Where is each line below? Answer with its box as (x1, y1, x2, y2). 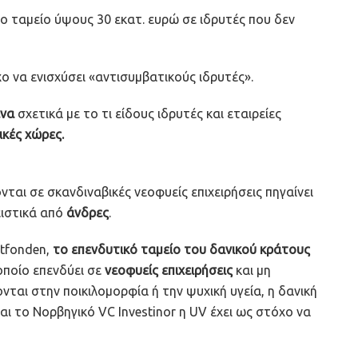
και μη (233, 262, 271, 277)
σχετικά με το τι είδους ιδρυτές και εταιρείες (14, 105, 281, 121)
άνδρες (66, 205, 109, 220)
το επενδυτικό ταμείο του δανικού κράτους (50, 241, 310, 257)
